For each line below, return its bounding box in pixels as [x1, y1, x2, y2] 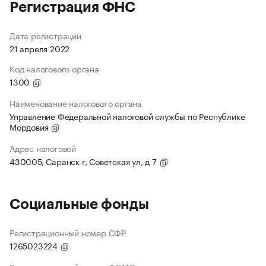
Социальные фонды [9, 197, 149, 212]
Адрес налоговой [9, 141, 76, 155]
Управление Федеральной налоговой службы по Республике [9, 109, 245, 123]
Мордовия [9, 120, 51, 134]
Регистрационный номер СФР [9, 226, 126, 239]
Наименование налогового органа [9, 96, 142, 110]
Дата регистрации [9, 28, 81, 42]
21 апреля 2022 [9, 42, 70, 55]
